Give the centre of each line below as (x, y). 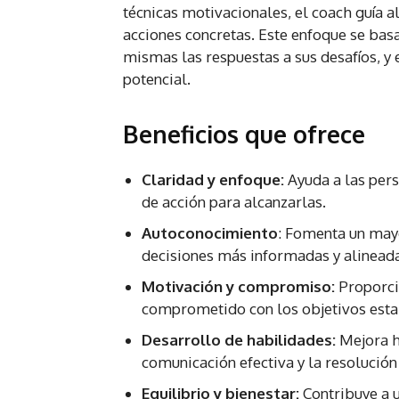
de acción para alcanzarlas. (234, 202)
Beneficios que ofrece (244, 134)
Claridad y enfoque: (213, 180)
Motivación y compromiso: (238, 287)
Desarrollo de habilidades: (239, 340)
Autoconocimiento (210, 233)
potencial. (157, 79)
